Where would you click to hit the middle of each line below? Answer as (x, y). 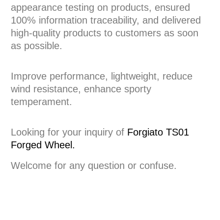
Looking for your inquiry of (69, 132)
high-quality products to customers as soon (105, 33)
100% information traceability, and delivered (106, 20)
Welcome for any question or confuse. (94, 165)
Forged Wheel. (43, 145)
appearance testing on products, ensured (100, 7)
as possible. (37, 46)
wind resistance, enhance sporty (81, 89)
